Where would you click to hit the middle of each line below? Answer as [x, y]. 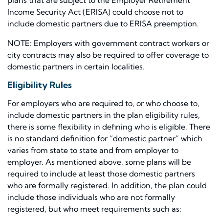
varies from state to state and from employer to [93, 150]
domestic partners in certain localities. [76, 67]
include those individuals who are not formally [91, 197]
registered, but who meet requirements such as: [94, 209]
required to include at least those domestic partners [101, 174]
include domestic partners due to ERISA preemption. [103, 24]
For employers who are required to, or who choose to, [103, 103]
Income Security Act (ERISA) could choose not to [95, 12]
